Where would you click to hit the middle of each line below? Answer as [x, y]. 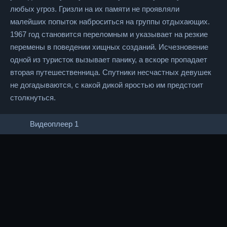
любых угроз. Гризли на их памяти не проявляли [95, 9]
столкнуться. [33, 98]
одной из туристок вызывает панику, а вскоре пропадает [109, 60]
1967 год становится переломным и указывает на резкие [109, 34]
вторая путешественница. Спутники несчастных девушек [111, 72]
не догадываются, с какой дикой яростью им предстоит [107, 85]
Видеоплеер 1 [54, 124]
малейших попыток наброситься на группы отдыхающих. [110, 22]
